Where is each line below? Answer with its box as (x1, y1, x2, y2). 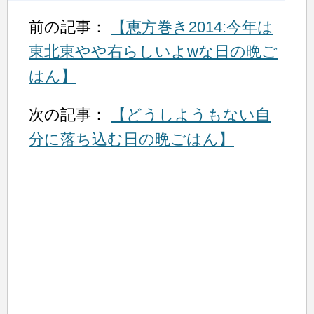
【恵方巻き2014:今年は (111, 18, 273, 36)
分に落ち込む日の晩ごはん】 (29, 130, 234, 148)
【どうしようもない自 (111, 105, 271, 123)
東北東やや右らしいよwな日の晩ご (29, 42, 278, 60)
